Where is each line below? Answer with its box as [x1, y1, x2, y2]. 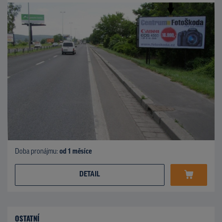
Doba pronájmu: [15, 148, 59, 156]
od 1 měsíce [59, 148, 92, 156]
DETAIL [79, 170, 100, 178]
